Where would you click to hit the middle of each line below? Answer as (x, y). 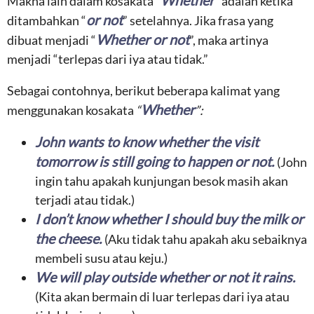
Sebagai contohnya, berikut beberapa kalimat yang (143, 90)
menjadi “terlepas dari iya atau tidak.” (108, 59)
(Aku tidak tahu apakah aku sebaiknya (206, 239)
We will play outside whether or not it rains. (165, 277)
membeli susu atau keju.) (101, 258)
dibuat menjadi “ (52, 40)
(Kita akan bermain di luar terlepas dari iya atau (162, 296)
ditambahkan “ (47, 20)
